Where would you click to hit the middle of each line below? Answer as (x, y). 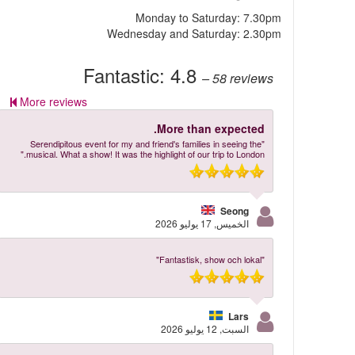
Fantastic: (126, 75)
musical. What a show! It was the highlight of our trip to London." (145, 154)
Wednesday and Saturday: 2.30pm (194, 33)
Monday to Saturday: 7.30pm (208, 17)
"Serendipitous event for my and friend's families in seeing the (145, 143)
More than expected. (210, 128)
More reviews (54, 101)
